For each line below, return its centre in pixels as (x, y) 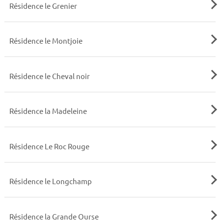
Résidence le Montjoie (46, 41)
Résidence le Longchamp (50, 181)
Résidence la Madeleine (48, 111)
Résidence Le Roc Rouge (49, 146)
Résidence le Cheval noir (49, 76)
